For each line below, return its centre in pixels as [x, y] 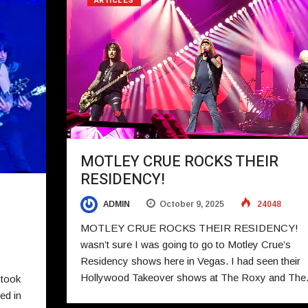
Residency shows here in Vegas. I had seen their [190, 261]
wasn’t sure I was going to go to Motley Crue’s [185, 245]
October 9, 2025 [191, 204]
